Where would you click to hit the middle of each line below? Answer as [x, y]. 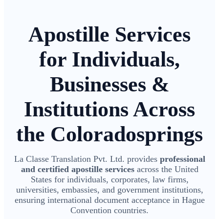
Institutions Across [109, 109]
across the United [166, 169]
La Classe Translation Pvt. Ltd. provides [87, 159]
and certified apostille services [77, 169]
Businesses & [109, 85]
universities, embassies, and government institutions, [109, 190]
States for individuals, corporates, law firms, [109, 180]
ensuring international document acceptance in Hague [109, 200]
